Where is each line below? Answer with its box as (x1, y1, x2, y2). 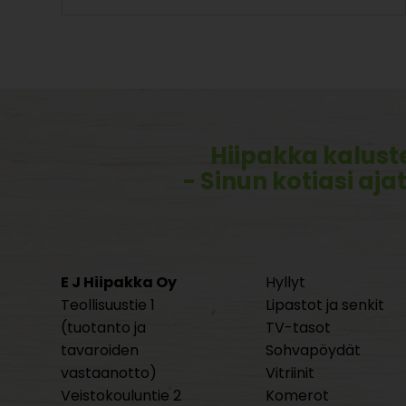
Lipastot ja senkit (265, 295, 384, 316)
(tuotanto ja (61, 317, 147, 339)
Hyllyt (265, 272, 305, 294)
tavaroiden (61, 340, 140, 362)
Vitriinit (265, 362, 314, 384)
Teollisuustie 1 (61, 295, 156, 316)
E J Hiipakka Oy (61, 272, 178, 294)
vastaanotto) (61, 362, 158, 384)
